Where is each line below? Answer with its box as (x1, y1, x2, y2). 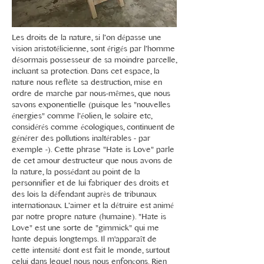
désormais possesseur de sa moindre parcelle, (12, 55, 177, 66)
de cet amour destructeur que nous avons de (12, 156, 173, 167)
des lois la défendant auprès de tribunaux (12, 190, 156, 200)
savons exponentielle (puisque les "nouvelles (12, 100, 170, 111)
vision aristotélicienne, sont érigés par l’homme (12, 44, 175, 55)
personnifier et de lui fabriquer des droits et (12, 179, 169, 189)
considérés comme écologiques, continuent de (12, 123, 175, 133)
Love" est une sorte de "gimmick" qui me (12, 223, 159, 234)
